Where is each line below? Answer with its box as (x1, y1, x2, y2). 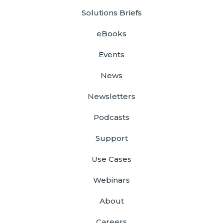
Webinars (93, 175, 130, 185)
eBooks (97, 28, 126, 38)
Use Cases (92, 154, 131, 164)
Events (99, 49, 124, 59)
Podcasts (94, 112, 129, 122)
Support (95, 133, 128, 143)
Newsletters (88, 91, 135, 101)
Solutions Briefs (81, 7, 142, 17)
